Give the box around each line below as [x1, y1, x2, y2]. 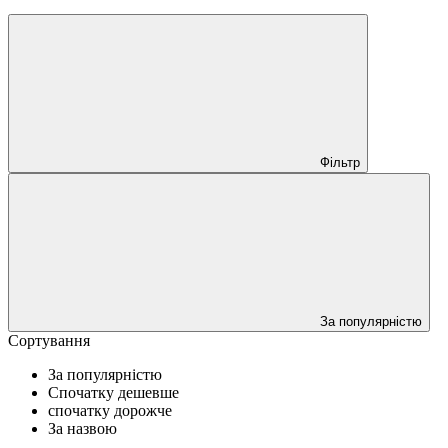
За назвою [48, 419, 117, 437]
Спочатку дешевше [48, 383, 179, 401]
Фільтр [320, 154, 360, 170]
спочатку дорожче [48, 401, 172, 419]
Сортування [8, 331, 90, 349]
